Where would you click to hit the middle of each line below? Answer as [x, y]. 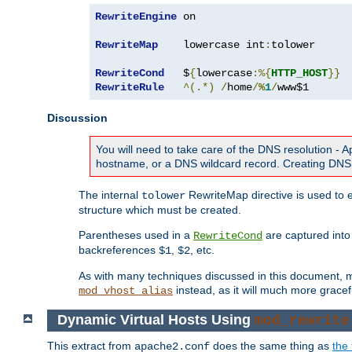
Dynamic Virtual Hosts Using [156, 320]
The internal [110, 194]
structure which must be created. [160, 209]
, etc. [202, 249]
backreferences [119, 249]
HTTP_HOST [299, 73]
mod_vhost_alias [126, 290]
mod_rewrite [302, 321]
